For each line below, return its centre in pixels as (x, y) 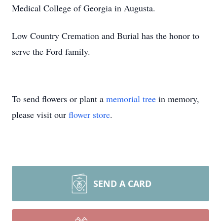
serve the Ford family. (51, 51)
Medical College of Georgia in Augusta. (84, 8)
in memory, (178, 99)
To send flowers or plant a (59, 99)
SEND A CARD (122, 184)
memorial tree (131, 99)
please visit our (40, 114)
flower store (89, 114)
